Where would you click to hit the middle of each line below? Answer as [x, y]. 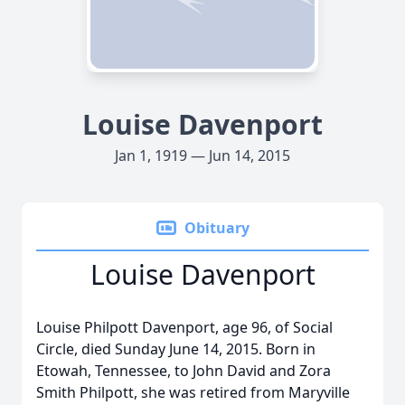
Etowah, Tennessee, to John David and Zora [184, 371]
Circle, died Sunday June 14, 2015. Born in [176, 349]
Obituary [217, 228]
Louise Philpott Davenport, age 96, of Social [184, 327]
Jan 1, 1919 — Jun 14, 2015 [202, 155]
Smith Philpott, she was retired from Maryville [193, 392]
